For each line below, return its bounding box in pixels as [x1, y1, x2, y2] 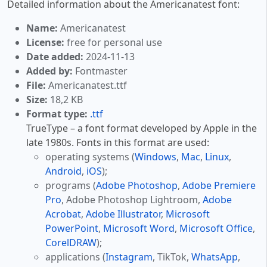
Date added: [26, 50, 83, 64]
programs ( [45, 179, 96, 193]
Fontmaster [73, 64, 128, 78]
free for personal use [64, 36, 162, 49]
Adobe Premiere [182, 179, 256, 193]
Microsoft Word [103, 222, 175, 235]
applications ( [45, 250, 105, 264]
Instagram [105, 250, 153, 264]
